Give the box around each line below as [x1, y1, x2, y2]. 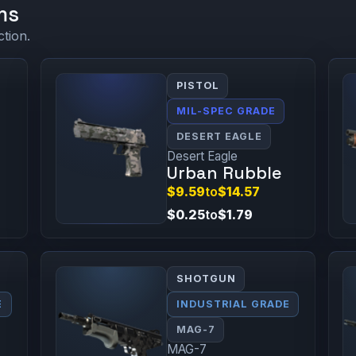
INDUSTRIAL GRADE [176, 297, 290, 310]
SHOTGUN [176, 272, 236, 284]
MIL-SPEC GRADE [176, 104, 276, 117]
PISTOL [176, 79, 219, 91]
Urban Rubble [166, 161, 282, 184]
